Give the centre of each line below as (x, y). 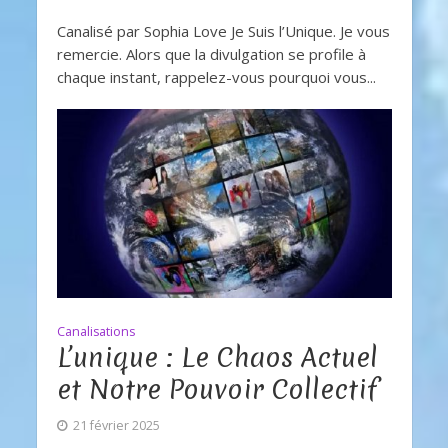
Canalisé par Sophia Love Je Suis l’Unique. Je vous (223, 31)
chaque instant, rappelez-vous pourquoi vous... (216, 77)
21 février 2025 (116, 425)
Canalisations (95, 331)
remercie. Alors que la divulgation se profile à (211, 54)
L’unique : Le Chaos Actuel (217, 357)
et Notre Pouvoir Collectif (217, 389)
